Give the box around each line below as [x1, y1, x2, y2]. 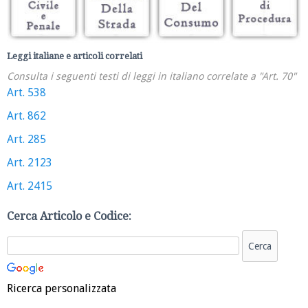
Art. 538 [7, 85, 46, 99]
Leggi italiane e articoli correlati [7, 50, 142, 61]
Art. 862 [7, 109, 46, 122]
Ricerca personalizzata [7, 281, 116, 295]
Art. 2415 [7, 179, 52, 192]
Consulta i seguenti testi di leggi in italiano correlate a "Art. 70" [7, 69, 296, 82]
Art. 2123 [7, 155, 52, 169]
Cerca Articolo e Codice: [7, 209, 131, 223]
